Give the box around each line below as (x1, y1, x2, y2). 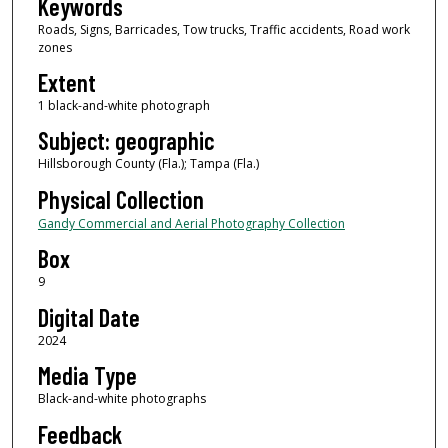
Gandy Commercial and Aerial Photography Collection (37, 214, 345, 232)
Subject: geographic (37, 126, 214, 156)
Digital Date (37, 302, 140, 332)
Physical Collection (37, 184, 204, 214)
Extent (37, 68, 96, 98)
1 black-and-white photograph (37, 97, 210, 115)
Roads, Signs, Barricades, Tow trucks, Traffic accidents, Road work (37, 20, 410, 38)
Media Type (37, 361, 137, 391)
